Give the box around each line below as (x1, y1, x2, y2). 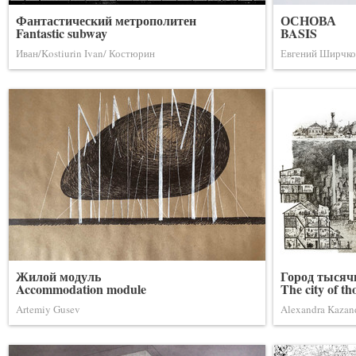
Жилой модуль (16, 267, 101, 285)
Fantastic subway (16, 24, 107, 42)
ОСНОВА (281, 11, 336, 29)
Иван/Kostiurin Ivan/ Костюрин (16, 46, 155, 60)
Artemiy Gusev (16, 302, 80, 316)
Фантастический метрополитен (16, 11, 196, 29)
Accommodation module (16, 280, 146, 298)
